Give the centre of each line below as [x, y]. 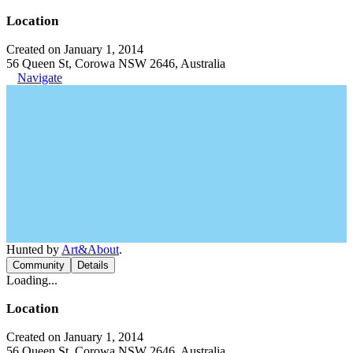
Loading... [32, 280]
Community [39, 265]
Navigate [40, 77]
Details [93, 265]
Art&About [90, 249]
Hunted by [34, 249]
